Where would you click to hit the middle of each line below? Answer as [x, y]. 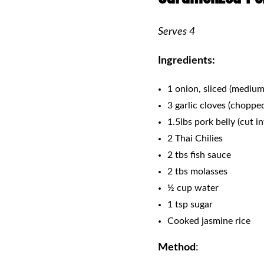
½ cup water [193, 188]
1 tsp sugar [190, 204]
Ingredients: [187, 60]
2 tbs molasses [197, 171]
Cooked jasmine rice [209, 221]
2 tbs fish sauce [199, 155]
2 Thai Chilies [195, 138]
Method [177, 247]
